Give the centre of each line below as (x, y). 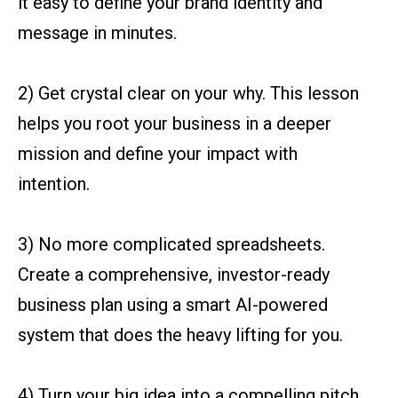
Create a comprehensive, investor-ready (174, 275)
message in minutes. (97, 33)
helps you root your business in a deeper (175, 124)
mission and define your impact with (158, 154)
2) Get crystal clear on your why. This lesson (188, 94)
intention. (54, 184)
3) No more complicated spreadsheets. (171, 245)
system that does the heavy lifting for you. (180, 335)
